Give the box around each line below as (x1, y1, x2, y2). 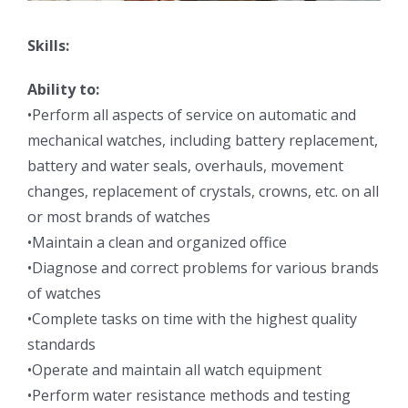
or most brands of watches (27, 206, 210, 227)
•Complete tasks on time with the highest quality (27, 308, 357, 329)
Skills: (27, 35, 69, 56)
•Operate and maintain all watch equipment (27, 359, 321, 380)
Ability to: (27, 78, 99, 99)
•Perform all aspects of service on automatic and (27, 104, 356, 125)
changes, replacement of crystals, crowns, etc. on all (27, 180, 379, 201)
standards (27, 333, 96, 354)
